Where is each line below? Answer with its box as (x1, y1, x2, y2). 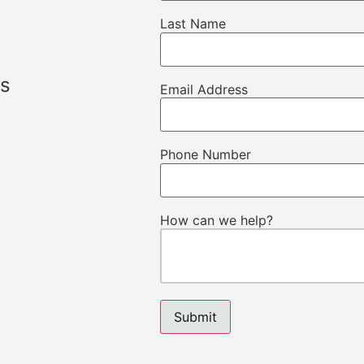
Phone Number (160, 146, 251, 163)
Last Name (160, 15, 226, 32)
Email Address (160, 80, 248, 97)
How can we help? (160, 211, 273, 228)
